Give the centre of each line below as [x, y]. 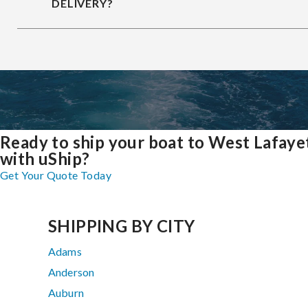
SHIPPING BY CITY [122, 226]
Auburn [66, 293]
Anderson [71, 272]
